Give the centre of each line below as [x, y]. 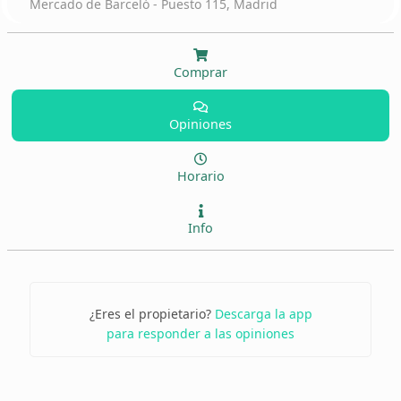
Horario [200, 176]
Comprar [200, 72]
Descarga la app [263, 314]
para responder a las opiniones [200, 333]
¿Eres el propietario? [152, 314]
